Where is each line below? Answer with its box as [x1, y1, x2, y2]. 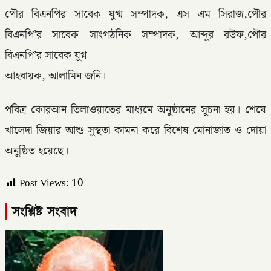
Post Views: [19, 175, 69, 192]
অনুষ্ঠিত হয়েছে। [5, 143, 68, 160]
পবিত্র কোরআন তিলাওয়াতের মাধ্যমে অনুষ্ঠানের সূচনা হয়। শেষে [5, 102, 266, 119]
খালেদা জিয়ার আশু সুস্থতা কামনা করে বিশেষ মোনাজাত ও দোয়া [5, 122, 266, 140]
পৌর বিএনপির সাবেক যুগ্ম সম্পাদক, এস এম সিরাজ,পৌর [5, 6, 266, 23]
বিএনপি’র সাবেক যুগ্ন [5, 47, 87, 64]
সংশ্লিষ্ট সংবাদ [12, 202, 77, 220]
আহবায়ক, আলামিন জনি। [5, 68, 106, 85]
